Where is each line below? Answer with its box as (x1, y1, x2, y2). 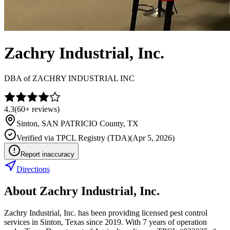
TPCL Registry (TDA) (56, 133, 130, 142)
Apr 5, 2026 (132, 133, 172, 142)
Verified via (16, 133, 56, 142)
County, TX (98, 119, 139, 128)
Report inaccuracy (21, 150, 74, 158)
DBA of (4, 73, 32, 83)
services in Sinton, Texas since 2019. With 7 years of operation (4, 217, 207, 226)
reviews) (30, 104, 60, 113)
